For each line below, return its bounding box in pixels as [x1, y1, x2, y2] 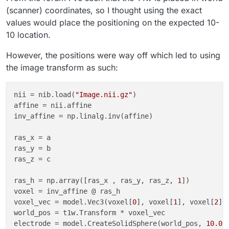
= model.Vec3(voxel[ [51, 198, 132, 207]
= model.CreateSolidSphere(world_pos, [51, 219, 206, 228]
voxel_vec [14, 198, 51, 207]
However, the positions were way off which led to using [6, 50, 220, 61]
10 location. [6, 30, 51, 40]
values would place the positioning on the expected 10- [6, 17, 219, 28]
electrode [14, 219, 51, 228]
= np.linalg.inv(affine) [55, 112, 153, 121]
